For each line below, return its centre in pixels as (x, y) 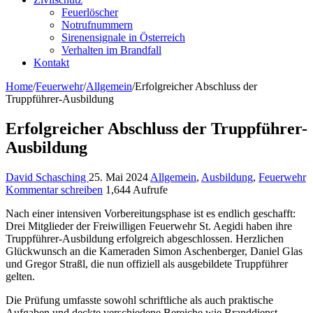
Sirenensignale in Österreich (123, 37)
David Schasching (47, 177)
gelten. (20, 276)
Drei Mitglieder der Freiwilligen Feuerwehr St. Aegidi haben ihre (149, 226)
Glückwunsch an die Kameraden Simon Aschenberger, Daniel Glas (154, 251)
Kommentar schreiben (54, 189)
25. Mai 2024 (118, 177)
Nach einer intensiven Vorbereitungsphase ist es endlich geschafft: (151, 213)
